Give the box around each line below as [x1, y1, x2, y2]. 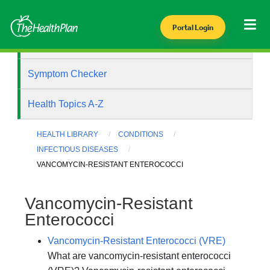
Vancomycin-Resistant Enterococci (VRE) [48, 235, 225, 246]
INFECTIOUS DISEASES [37, 145, 119, 154]
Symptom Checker [28, 69, 107, 79]
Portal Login [172, 23, 213, 32]
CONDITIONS [118, 130, 164, 139]
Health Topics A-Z [28, 99, 104, 109]
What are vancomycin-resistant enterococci [48, 250, 231, 261]
